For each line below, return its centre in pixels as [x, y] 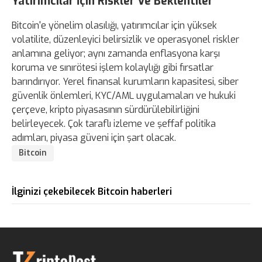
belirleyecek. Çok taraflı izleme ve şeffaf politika [114, 124]
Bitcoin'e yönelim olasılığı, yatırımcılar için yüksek [114, 26]
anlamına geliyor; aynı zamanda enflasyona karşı [116, 54]
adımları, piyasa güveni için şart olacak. [94, 138]
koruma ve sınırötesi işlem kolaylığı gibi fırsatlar [113, 68]
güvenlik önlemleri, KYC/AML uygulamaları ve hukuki [124, 96]
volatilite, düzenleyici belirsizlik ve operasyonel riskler [125, 40]
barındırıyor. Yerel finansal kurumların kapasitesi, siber [125, 82]
